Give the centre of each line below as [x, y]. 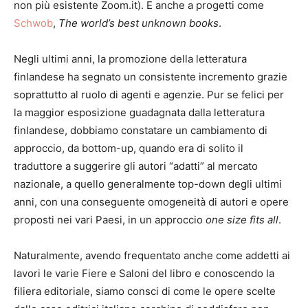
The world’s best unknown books [139, 23]
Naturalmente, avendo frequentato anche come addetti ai [152, 255]
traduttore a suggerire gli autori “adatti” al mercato [136, 166]
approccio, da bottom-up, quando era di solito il [129, 148]
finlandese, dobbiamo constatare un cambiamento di [141, 130]
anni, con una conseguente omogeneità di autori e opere [151, 202]
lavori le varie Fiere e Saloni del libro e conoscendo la [144, 273]
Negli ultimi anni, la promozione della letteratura [130, 59]
